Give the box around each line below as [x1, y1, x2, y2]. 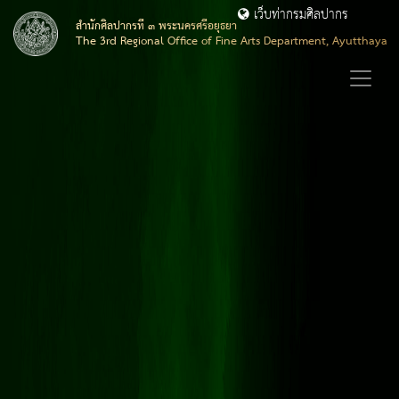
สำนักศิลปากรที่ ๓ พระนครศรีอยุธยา [76, 15, 237, 37]
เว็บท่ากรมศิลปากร [249, 3, 349, 28]
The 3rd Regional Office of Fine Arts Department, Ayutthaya [76, 30, 387, 53]
